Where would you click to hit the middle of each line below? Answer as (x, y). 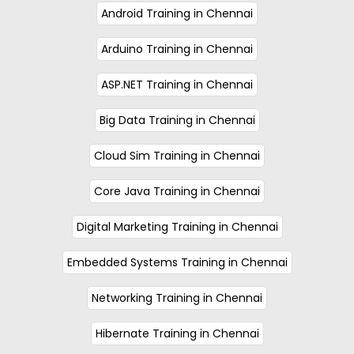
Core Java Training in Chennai (177, 191)
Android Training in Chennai (177, 13)
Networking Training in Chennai (177, 298)
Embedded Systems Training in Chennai (177, 262)
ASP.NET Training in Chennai (177, 84)
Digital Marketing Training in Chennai (177, 226)
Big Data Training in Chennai (177, 120)
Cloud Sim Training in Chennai (177, 155)
